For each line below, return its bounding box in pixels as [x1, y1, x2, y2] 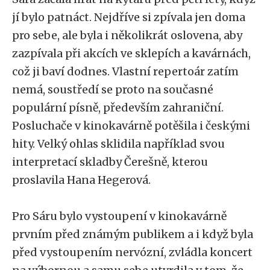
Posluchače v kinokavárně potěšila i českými [12, 119, 250, 133]
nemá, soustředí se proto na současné [12, 83, 213, 96]
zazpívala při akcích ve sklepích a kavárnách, [12, 46, 251, 60]
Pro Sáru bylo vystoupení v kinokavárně [12, 209, 227, 223]
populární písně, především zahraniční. [12, 101, 224, 115]
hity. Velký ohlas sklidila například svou [12, 137, 225, 151]
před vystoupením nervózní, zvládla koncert [12, 245, 253, 259]
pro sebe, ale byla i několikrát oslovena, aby [12, 28, 242, 42]
